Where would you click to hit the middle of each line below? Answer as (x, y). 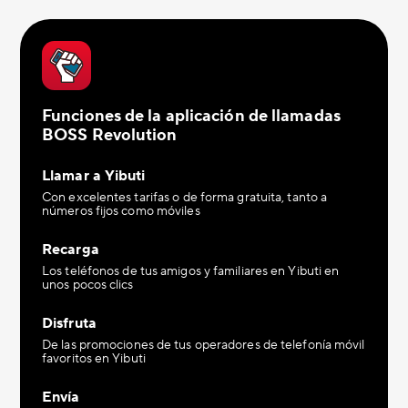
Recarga (71, 250)
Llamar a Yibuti (94, 176)
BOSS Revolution (110, 135)
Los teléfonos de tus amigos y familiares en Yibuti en (191, 271)
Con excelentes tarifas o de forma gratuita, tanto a (185, 198)
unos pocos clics (88, 285)
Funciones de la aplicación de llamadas (191, 116)
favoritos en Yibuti (94, 359)
